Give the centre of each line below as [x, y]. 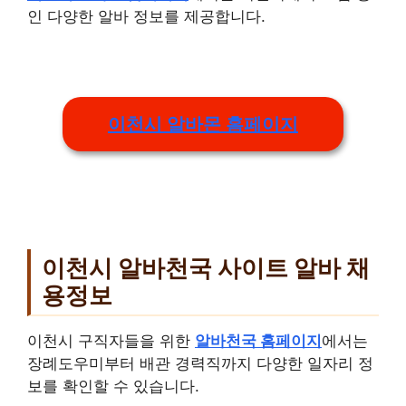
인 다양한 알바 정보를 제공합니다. [146, 17]
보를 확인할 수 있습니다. [113, 387]
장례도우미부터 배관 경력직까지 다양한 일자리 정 [200, 364]
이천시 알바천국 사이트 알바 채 [206, 267]
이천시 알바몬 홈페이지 [203, 125]
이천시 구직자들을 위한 [111, 341]
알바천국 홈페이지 [258, 341]
